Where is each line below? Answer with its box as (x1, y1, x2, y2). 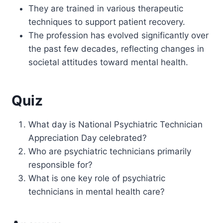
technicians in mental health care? (28, 186, 165, 197)
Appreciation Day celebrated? (28, 132, 147, 143)
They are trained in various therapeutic (28, 3, 184, 13)
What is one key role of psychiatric (28, 173, 166, 183)
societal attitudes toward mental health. (28, 57, 189, 67)
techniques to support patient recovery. (28, 16, 186, 27)
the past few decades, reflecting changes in (28, 43, 205, 54)
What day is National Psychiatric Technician (28, 119, 203, 129)
